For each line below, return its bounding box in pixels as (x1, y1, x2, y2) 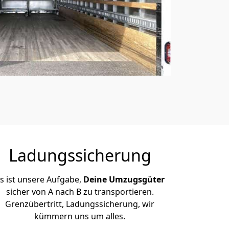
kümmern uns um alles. (34, 211, 125, 222)
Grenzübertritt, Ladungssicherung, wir (5, 198, 154, 210)
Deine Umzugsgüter (83, 174, 165, 185)
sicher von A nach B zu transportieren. (6, 186, 154, 197)
